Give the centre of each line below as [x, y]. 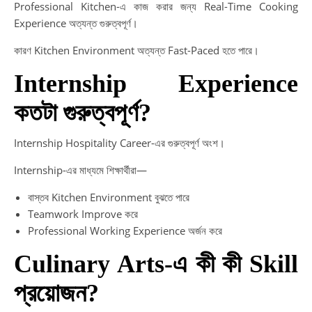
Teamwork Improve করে [83, 214]
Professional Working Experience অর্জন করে [125, 231]
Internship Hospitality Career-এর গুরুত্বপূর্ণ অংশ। [119, 143]
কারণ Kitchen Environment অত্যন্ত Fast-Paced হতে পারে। [136, 50]
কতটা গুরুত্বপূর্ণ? [83, 113]
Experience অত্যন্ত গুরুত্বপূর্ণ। [76, 23]
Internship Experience [156, 84]
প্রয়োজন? [56, 293]
